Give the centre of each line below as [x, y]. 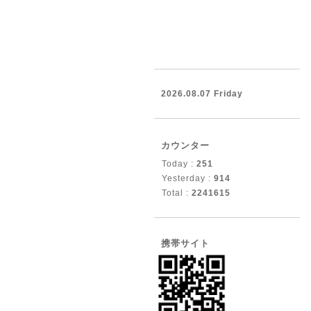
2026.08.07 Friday [202, 94]
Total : [177, 193]
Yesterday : [188, 178]
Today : [179, 164]
